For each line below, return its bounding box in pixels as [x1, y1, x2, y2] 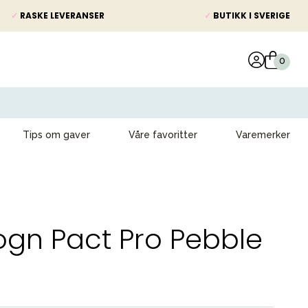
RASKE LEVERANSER [18, 10, 104, 21]
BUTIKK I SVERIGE [211, 10, 290, 21]
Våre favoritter [129, 129, 197, 140]
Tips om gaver [23, 129, 90, 140]
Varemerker [236, 129, 290, 140]
